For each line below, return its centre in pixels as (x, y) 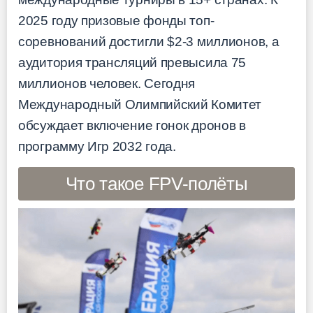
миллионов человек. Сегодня (107, 84)
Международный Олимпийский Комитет (140, 105)
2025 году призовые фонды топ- (116, 21)
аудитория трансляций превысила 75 (132, 63)
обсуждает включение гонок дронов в (132, 126)
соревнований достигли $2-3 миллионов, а (149, 42)
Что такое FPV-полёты (156, 183)
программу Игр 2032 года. (97, 147)
